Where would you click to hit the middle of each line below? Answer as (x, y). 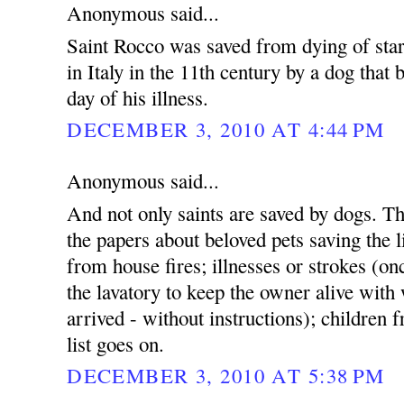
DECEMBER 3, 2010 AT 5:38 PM (226, 376)
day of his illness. (138, 97)
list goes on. (116, 343)
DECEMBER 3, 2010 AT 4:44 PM (226, 129)
